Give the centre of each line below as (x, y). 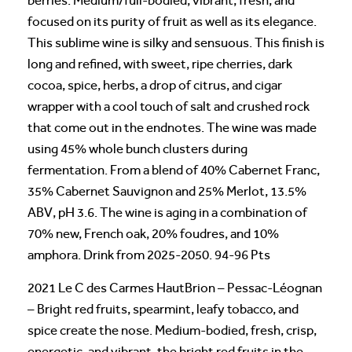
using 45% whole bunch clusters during (137, 148)
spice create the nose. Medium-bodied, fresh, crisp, (172, 330)
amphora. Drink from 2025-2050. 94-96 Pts (149, 255)
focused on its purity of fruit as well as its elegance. (172, 21)
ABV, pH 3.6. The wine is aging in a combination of (167, 212)
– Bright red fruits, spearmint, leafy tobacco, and (163, 309)
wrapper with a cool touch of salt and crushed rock (169, 106)
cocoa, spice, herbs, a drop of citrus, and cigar (155, 85)
